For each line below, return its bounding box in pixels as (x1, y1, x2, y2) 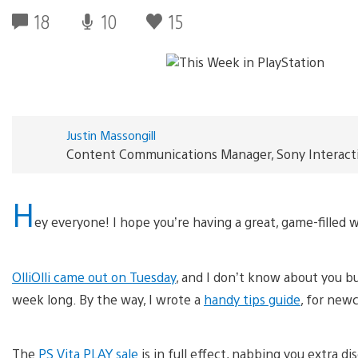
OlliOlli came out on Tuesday (12, 268, 176, 285)
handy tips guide (204, 290, 300, 308)
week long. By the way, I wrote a (12, 290, 204, 308)
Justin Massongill (66, 126, 156, 142)
